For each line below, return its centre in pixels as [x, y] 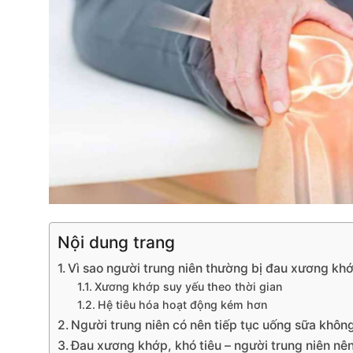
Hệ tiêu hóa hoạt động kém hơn [182, 304]
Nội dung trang [116, 243]
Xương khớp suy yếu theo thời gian [188, 286]
